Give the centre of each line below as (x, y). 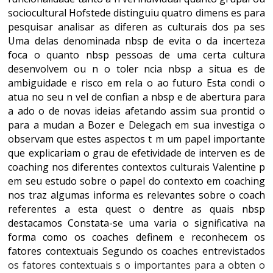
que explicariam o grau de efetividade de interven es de (136, 153)
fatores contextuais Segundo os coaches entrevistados (136, 251)
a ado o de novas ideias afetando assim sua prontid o (136, 111)
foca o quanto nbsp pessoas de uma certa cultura (136, 55)
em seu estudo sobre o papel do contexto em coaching (136, 181)
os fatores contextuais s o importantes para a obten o (136, 265)
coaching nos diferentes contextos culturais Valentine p (136, 167)
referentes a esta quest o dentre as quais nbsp (136, 209)
